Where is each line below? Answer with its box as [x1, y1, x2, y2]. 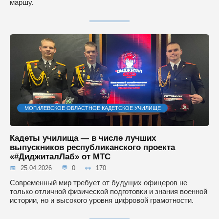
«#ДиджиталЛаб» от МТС [10, 152, 110, 161]
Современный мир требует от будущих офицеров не [10, 178, 187, 187]
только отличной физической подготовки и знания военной [10, 187, 207, 196]
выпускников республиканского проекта [10, 142, 175, 152]
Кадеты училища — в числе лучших [10, 133, 156, 142]
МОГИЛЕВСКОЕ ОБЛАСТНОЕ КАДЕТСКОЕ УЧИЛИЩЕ [24, 105, 161, 111]
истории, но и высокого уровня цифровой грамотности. [10, 196, 194, 205]
